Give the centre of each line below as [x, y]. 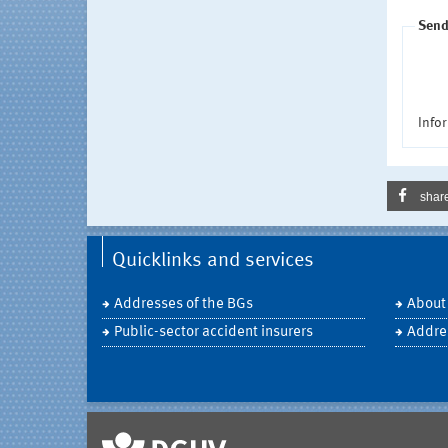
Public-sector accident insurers [213, 332]
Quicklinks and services [213, 260]
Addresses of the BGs [183, 304]
